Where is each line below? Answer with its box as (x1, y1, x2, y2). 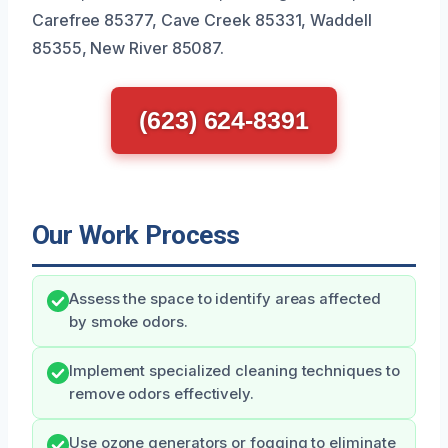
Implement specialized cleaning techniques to (69, 362, 400, 381)
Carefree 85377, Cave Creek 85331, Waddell (32, 10, 372, 31)
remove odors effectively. (69, 385, 254, 404)
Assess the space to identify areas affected (69, 290, 381, 309)
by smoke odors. (69, 313, 188, 332)
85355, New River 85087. (32, 38, 225, 59)
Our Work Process (32, 220, 240, 251)
